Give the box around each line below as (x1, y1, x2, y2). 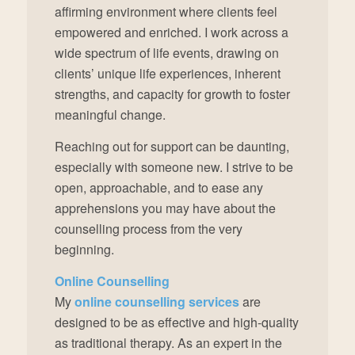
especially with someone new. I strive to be (54, 158, 293, 176)
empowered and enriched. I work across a (54, 23, 288, 42)
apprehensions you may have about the (54, 199, 276, 217)
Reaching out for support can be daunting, (54, 137, 289, 155)
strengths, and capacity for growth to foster (54, 85, 290, 104)
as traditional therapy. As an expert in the (54, 333, 282, 352)
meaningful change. (54, 105, 166, 124)
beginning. (54, 240, 114, 258)
